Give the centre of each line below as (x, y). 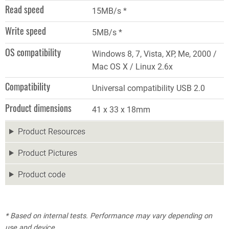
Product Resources (51, 131)
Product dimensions (38, 108)
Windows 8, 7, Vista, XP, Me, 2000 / (154, 54)
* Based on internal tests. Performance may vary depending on (109, 216)
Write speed (26, 30)
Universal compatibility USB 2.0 (148, 88)
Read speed (25, 9)
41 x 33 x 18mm (121, 109)
